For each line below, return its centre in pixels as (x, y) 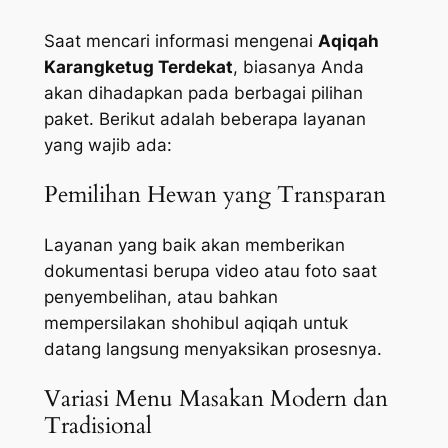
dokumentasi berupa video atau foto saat (210, 270)
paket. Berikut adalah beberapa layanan (204, 119)
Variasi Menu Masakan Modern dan (215, 398)
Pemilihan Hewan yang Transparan (214, 195)
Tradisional (97, 425)
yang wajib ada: (107, 145)
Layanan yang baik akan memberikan (194, 244)
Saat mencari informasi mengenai (180, 41)
